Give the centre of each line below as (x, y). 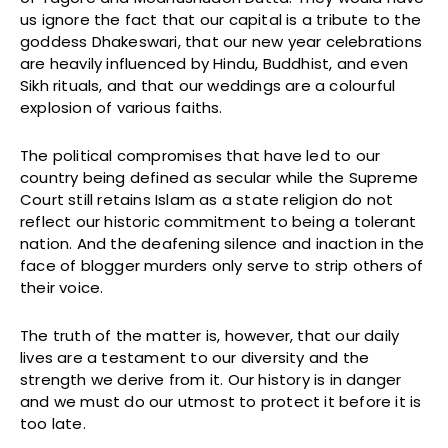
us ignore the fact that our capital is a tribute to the (221, 19)
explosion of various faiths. (121, 107)
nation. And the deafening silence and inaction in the (222, 243)
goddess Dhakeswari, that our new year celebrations (221, 41)
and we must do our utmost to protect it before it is (221, 401)
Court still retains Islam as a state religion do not (207, 199)
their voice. (62, 287)
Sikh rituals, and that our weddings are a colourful (208, 85)
